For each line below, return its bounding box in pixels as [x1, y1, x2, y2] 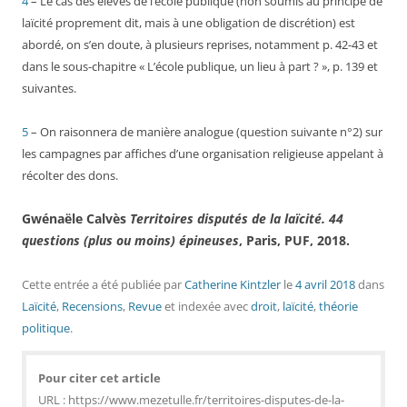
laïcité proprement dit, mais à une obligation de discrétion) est [22, 15, 355, 31]
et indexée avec [162, 298, 251, 314]
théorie [319, 298, 358, 314]
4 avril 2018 [295, 276, 355, 293]
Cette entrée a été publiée [22, 276, 164, 293]
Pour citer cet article [38, 370, 161, 386]
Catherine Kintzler [184, 276, 281, 293]
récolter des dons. [22, 167, 118, 184]
